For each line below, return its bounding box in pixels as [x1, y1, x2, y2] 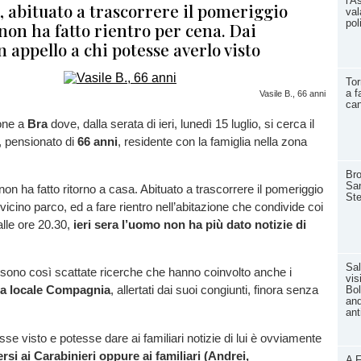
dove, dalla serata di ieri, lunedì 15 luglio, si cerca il [48, 117, 314, 131]
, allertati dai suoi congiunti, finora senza [110, 283, 318, 297]
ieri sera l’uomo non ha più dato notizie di [73, 218, 306, 232]
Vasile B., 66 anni [259, 89, 326, 98]
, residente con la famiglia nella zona [118, 135, 307, 148]
